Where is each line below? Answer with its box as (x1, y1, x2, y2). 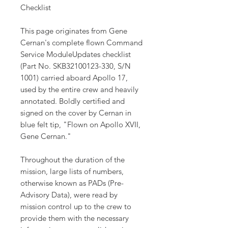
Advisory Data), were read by (20, 190, 118, 200)
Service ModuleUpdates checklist (20, 49, 131, 60)
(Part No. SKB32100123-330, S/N (20, 61, 131, 71)
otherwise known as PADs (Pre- (20, 178, 124, 188)
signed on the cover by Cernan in (20, 108, 131, 118)
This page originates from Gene (20, 26, 127, 36)
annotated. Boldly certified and (20, 96, 125, 106)
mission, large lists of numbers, (20, 166, 124, 177)
